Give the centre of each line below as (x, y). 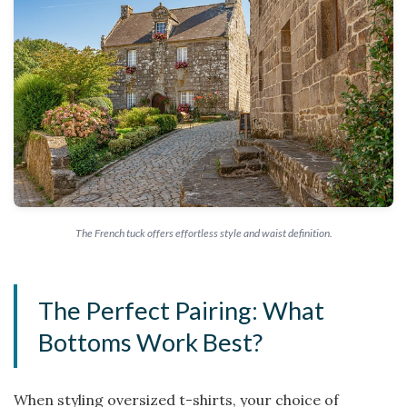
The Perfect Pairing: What (182, 310)
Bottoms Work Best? (151, 342)
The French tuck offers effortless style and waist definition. (203, 233)
